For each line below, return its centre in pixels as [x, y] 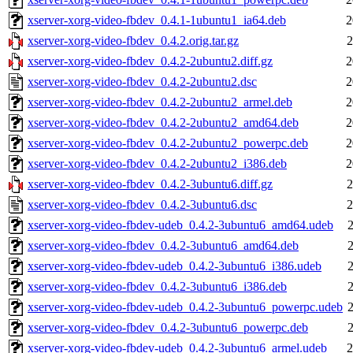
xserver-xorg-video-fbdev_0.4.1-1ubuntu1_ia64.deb [157, 20]
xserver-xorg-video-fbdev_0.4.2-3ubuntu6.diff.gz [150, 184]
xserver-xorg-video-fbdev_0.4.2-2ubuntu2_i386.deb [157, 164]
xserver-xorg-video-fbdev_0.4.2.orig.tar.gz [133, 41]
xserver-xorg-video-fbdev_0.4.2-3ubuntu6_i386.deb [157, 287]
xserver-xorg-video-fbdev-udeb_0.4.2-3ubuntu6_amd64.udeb [180, 225]
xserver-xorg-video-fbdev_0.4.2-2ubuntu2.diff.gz [150, 61]
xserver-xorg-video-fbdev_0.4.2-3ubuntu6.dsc [142, 205]
